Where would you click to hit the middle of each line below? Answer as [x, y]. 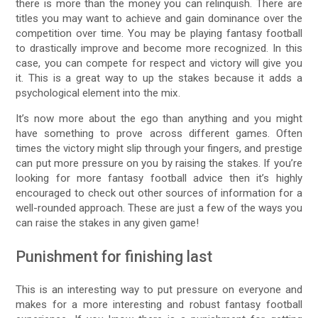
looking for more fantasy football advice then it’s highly [159, 179]
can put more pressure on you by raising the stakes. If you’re [159, 164]
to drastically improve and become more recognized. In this [159, 49]
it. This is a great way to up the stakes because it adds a [159, 78]
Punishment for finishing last [114, 257]
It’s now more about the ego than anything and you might [159, 119]
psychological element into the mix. [98, 93]
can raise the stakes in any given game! [108, 223]
